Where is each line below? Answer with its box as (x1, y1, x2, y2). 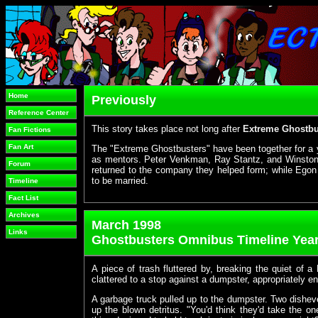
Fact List (9, 194, 38, 202)
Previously (92, 93, 156, 107)
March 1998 (92, 218, 161, 232)
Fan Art (9, 143, 33, 150)
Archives (9, 211, 40, 219)
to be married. (92, 175, 148, 186)
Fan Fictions (9, 126, 51, 133)
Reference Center (9, 109, 69, 116)
